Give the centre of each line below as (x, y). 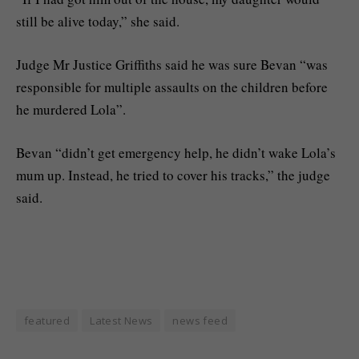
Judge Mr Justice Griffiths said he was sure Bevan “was (172, 65)
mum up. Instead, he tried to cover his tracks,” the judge (173, 175)
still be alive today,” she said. (98, 22)
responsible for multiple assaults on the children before (172, 87)
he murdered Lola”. (71, 110)
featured (47, 321)
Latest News (121, 321)
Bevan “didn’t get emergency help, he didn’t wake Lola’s (176, 153)
